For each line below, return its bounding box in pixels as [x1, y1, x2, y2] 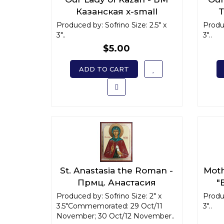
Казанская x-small [75, 6, 157, 16]
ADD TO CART [79, 65, 129, 73]
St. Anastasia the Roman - [60, 165, 173, 175]
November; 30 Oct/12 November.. [56, 211, 174, 220]
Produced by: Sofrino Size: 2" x [56, 191, 161, 200]
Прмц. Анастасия [77, 177, 156, 187]
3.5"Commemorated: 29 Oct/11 [56, 201, 162, 210]
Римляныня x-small [72, 189, 161, 199]
